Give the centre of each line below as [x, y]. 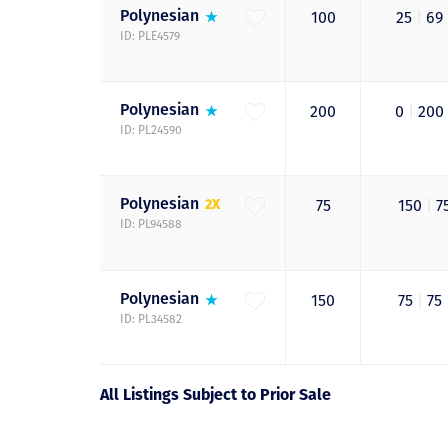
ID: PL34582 [151, 319]
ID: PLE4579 [150, 36]
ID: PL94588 [151, 224]
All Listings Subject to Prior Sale [215, 395]
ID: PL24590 [151, 130]
